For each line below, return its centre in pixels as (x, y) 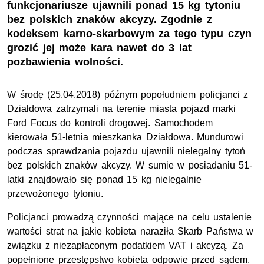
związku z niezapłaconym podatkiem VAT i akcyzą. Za (125, 246)
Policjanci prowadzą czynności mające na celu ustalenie (130, 217)
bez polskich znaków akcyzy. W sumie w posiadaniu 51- (130, 166)
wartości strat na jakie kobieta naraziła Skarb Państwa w (131, 232)
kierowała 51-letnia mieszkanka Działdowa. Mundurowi (126, 137)
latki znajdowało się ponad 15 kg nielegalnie (105, 180)
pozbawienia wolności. (65, 62)
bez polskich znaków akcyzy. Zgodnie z (110, 20)
